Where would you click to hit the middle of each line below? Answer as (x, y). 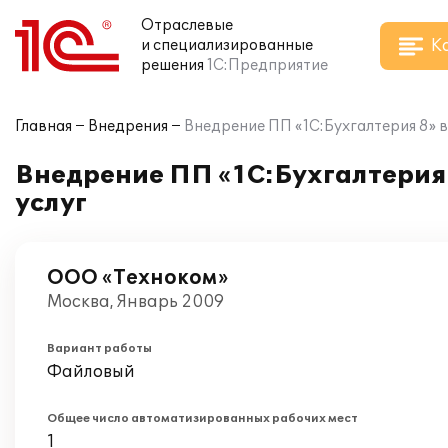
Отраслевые (187, 25)
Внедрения (128, 126)
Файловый (91, 372)
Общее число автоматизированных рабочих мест (202, 418)
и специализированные (227, 45)
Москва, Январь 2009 (135, 302)
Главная (43, 126)
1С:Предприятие (267, 65)
